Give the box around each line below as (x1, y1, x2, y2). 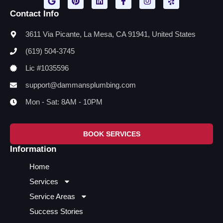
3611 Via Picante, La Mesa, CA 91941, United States (25, 29, 196, 38)
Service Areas (29, 192, 75, 201)
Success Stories (29, 207, 83, 216)
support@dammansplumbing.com (25, 80, 136, 89)
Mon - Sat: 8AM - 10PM (25, 97, 103, 106)
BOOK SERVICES (83, 129, 140, 138)
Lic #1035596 (25, 63, 69, 72)
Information (10, 144, 56, 154)
